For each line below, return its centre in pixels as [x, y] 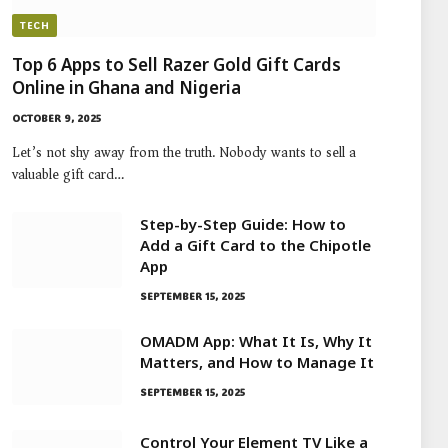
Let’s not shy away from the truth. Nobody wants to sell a [184, 152]
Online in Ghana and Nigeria [126, 87]
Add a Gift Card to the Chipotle [255, 244]
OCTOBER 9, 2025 [56, 118]
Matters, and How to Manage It [257, 361]
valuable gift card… [68, 174]
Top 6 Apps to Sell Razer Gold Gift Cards [176, 64]
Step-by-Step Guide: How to [243, 223]
